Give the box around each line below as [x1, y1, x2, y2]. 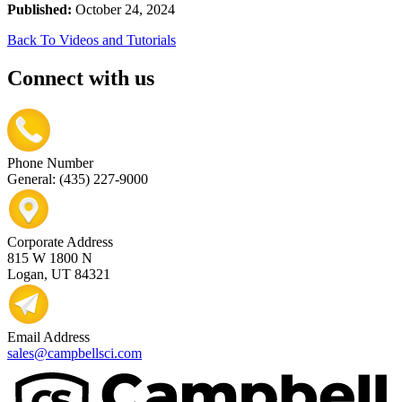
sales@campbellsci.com [7, 345, 142, 361]
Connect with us [7, 66, 154, 90]
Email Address [7, 328, 90, 345]
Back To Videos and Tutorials [7, 31, 176, 48]
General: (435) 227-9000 [7, 170, 148, 187]
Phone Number [7, 154, 93, 170]
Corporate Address [7, 233, 113, 249]
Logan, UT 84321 [7, 266, 110, 282]
